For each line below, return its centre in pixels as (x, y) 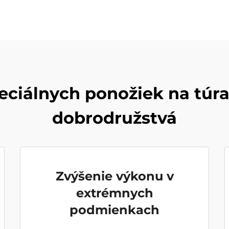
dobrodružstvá (114, 118)
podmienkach (114, 210)
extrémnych (114, 193)
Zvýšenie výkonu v (114, 176)
